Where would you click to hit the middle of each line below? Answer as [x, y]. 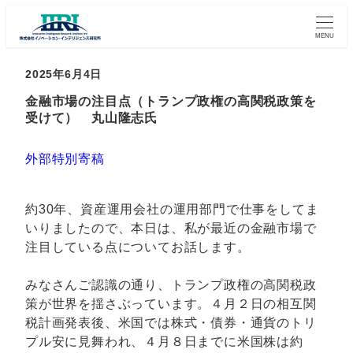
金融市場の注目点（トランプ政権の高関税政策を [171, 102]
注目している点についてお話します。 [138, 247]
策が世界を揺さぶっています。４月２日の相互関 [171, 303]
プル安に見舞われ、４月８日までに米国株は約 [164, 341]
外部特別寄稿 [65, 158]
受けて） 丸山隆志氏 [91, 118]
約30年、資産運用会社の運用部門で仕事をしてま [172, 209]
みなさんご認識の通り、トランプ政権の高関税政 [171, 284]
